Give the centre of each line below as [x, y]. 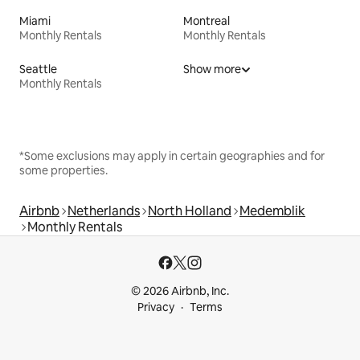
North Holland [190, 211]
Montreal [207, 21]
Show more [212, 70]
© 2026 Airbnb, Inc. [180, 291]
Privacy [156, 307]
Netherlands [104, 211]
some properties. [63, 171]
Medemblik [272, 211]
